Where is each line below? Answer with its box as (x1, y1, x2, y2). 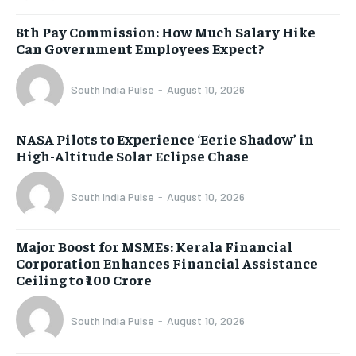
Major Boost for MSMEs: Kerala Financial (16, 236, 292, 255)
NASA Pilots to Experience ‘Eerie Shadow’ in (16, 129, 314, 148)
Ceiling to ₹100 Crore (16, 269, 152, 288)
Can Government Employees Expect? (16, 38, 265, 57)
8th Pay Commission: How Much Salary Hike (16, 21, 315, 41)
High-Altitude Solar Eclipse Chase (16, 145, 249, 164)
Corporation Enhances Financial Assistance (16, 253, 318, 272)
